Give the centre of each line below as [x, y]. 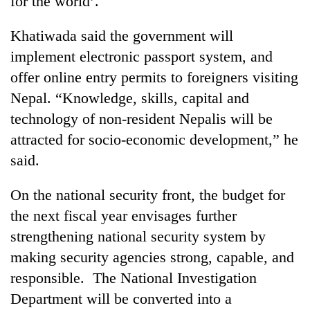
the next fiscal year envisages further [124, 215]
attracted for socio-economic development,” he [154, 139]
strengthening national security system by [138, 236]
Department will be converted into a [121, 298]
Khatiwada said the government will [122, 35]
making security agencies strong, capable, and [152, 257]
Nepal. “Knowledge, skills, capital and [130, 98]
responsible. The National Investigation [134, 277]
